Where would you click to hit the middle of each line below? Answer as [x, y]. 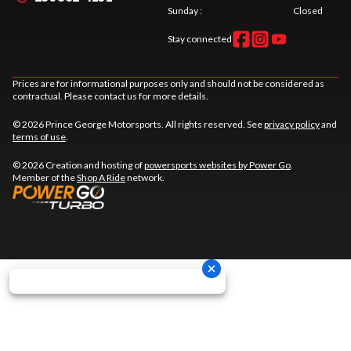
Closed [308, 11]
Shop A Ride [101, 178]
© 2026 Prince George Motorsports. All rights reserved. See [138, 125]
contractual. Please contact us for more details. [110, 96]
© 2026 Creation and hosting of [78, 165]
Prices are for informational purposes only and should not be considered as [168, 84]
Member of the [45, 178]
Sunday [183, 11]
